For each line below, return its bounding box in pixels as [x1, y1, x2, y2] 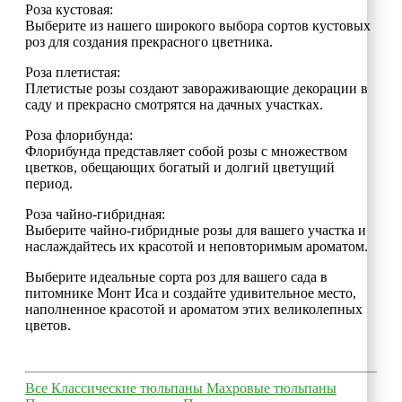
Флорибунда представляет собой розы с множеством [25, 143, 347, 159]
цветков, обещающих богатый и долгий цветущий [25, 159, 335, 175]
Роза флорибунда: [25, 127, 133, 143]
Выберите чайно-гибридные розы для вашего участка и [25, 222, 366, 238]
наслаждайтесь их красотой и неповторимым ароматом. [25, 238, 368, 254]
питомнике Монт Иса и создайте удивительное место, [25, 284, 356, 301]
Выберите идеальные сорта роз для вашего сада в [25, 268, 328, 284]
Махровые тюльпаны [206, 380, 336, 396]
